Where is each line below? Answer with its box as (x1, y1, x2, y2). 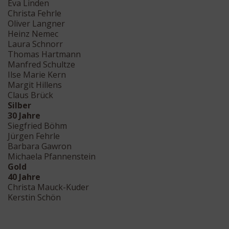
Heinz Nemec (8, 28, 58, 39)
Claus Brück (8, 89, 53, 101)
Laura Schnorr (8, 38, 63, 50)
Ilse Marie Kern (8, 68, 66, 80)
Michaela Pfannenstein (8, 150, 96, 162)
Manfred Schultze (8, 58, 75, 70)
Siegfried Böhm (8, 120, 67, 131)
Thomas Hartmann (8, 48, 81, 60)
